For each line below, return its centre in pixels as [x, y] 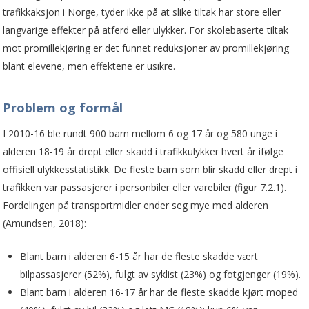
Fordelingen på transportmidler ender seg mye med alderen [136, 205]
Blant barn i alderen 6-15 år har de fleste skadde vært [139, 256]
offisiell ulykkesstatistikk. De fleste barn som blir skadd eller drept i [150, 169]
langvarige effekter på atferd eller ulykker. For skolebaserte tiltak [146, 30]
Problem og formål [63, 107]
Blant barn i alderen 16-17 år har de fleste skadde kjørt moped [159, 292]
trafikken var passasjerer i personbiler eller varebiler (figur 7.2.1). [145, 187]
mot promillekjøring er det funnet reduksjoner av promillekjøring [146, 48]
